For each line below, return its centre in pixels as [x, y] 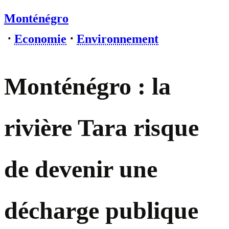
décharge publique [101, 211]
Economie [40, 39]
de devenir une [81, 169]
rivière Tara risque [101, 128]
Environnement [118, 39]
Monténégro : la [87, 86]
